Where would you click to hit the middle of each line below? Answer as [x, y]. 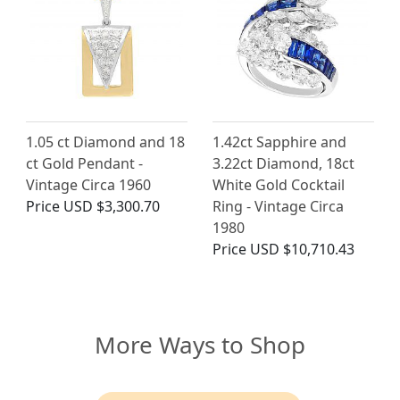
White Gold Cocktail [279, 185]
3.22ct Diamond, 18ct [283, 164]
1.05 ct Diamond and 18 [105, 142]
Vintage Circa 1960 [88, 185]
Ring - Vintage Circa [278, 207]
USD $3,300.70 [112, 207]
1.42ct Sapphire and [279, 142]
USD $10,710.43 [302, 250]
